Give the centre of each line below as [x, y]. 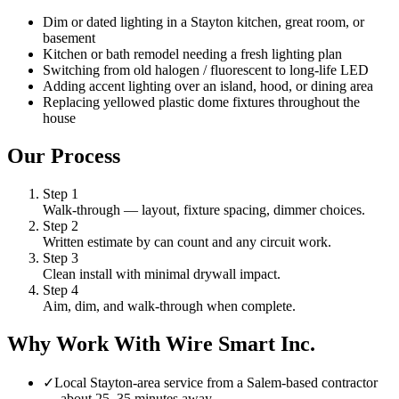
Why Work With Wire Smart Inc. [161, 344]
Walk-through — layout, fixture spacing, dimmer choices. [204, 210]
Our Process [64, 156]
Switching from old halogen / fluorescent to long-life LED [206, 70]
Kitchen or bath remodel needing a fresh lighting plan [192, 54]
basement [69, 38]
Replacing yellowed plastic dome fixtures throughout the [201, 102]
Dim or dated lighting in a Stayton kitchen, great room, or [204, 22]
